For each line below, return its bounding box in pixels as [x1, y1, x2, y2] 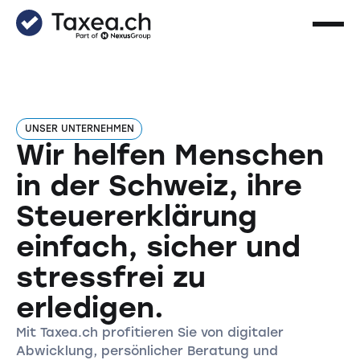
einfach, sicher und [15, 228, 301, 264]
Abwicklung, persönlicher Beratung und [15, 342, 278, 358]
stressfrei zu [15, 259, 206, 294]
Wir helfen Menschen [15, 137, 324, 172]
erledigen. [15, 289, 164, 325]
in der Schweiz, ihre [15, 167, 302, 202]
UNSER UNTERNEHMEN [24, 123, 134, 135]
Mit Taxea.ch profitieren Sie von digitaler [15, 324, 284, 340]
